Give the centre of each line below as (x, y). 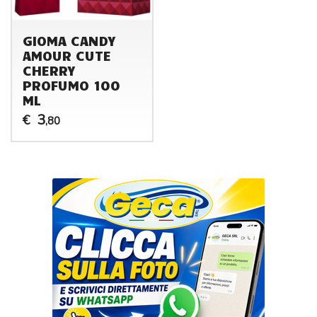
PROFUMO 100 (71, 85)
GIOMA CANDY (69, 40)
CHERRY (48, 70)
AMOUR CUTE (67, 55)
